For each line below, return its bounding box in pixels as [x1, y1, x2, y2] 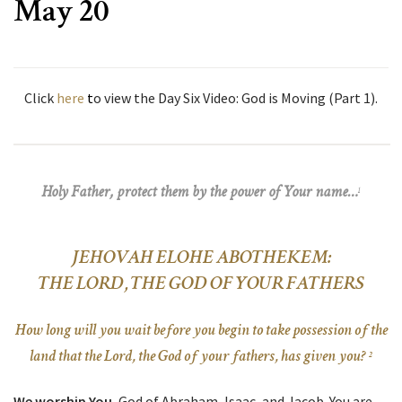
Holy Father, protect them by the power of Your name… [41, 185, 357, 202]
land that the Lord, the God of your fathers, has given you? [30, 349, 369, 366]
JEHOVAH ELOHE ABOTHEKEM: [70, 249, 332, 270]
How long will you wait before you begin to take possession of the [14, 323, 388, 340]
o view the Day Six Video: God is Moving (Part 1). [93, 89, 378, 108]
